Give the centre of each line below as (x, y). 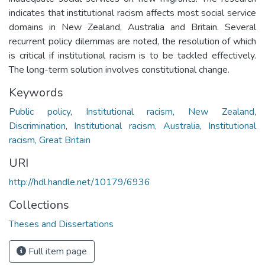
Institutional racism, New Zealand (170, 112)
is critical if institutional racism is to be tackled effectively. (132, 55)
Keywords (36, 92)
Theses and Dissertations (61, 224)
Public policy (40, 112)
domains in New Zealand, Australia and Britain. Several (132, 27)
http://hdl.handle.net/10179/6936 (80, 182)
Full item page (56, 251)
